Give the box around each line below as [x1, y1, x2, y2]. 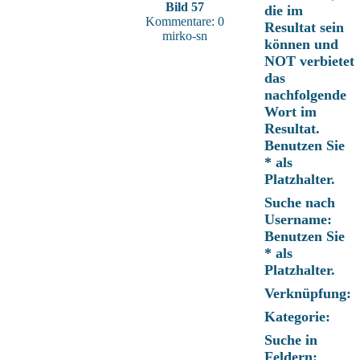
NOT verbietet [264, 53, 354, 69]
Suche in [264, 332, 317, 348]
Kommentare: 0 [145, 14, 224, 28]
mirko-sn [162, 29, 207, 43]
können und [264, 36, 338, 52]
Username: [264, 211, 332, 227]
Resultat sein [264, 19, 344, 35]
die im [264, 2, 303, 18]
